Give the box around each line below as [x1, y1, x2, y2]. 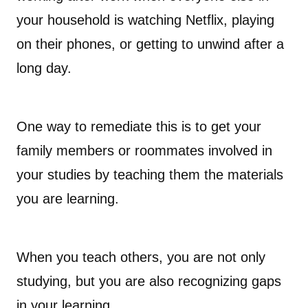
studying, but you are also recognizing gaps [16, 274, 281, 289]
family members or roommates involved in [16, 143, 272, 159]
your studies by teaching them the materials [16, 167, 283, 183]
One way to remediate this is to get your [16, 119, 261, 135]
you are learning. [16, 191, 119, 207]
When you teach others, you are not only [16, 250, 265, 265]
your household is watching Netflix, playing [16, 12, 274, 28]
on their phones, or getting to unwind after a [16, 36, 284, 52]
